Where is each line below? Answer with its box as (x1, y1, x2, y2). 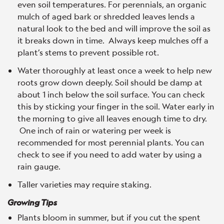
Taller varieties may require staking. (17, 178, 151, 189)
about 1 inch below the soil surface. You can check (17, 88, 205, 99)
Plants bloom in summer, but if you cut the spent (17, 211, 200, 222)
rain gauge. (17, 160, 60, 171)
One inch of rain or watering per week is (17, 124, 171, 135)
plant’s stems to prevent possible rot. (17, 46, 159, 57)
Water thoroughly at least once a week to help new (17, 64, 212, 75)
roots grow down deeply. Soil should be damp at (17, 76, 202, 87)
